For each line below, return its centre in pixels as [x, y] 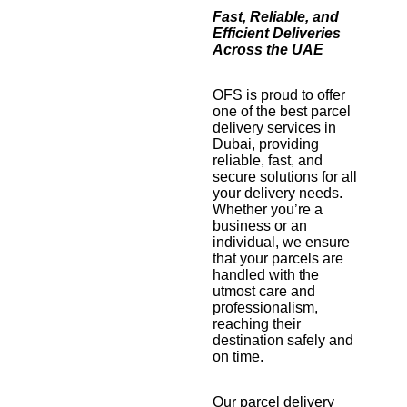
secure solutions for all [285, 177]
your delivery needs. [278, 194]
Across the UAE [268, 50]
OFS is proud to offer [279, 95]
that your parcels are [278, 259]
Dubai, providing [266, 144]
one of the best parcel [282, 112]
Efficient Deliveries [277, 34]
